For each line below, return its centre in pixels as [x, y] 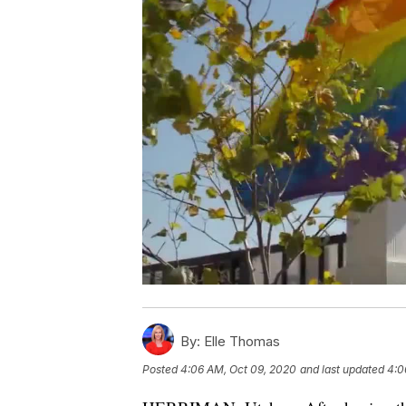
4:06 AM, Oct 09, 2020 [238, 369]
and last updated [342, 369]
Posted [161, 369]
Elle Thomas [240, 341]
